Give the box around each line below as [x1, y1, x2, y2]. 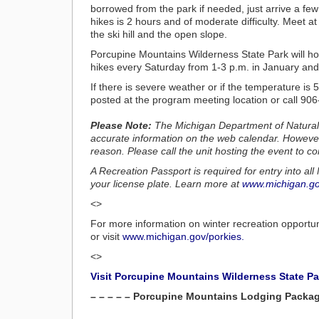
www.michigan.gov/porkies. [122, 231, 244, 242]
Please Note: [90, 120, 155, 131]
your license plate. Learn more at [90, 178, 242, 189]
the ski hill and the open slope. [90, 28, 227, 40]
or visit [90, 231, 122, 242]
